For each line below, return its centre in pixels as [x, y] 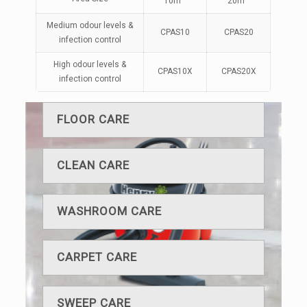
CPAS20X [238, 72]
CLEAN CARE [94, 165]
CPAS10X [175, 72]
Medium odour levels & [90, 26]
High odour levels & [90, 65]
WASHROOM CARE [110, 211]
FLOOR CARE [94, 120]
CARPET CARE [97, 257]
